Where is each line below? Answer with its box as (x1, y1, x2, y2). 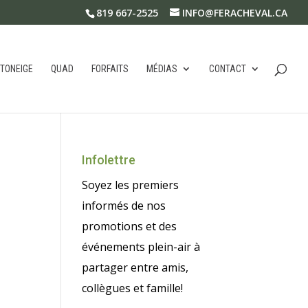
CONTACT (209, 63, 246, 74)
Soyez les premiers (82, 177, 179, 192)
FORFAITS (91, 63, 129, 74)
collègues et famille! (82, 280, 184, 296)
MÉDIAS (146, 63, 177, 74)
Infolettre (82, 153, 136, 167)
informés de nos (82, 198, 166, 213)
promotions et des (82, 219, 177, 234)
